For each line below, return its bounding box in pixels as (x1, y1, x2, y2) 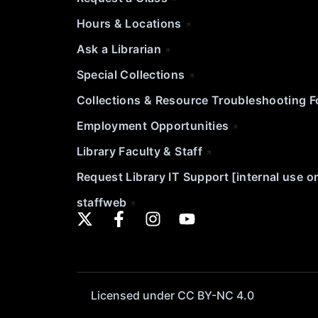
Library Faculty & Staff (76, 144, 202, 159)
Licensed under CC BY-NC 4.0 (90, 287, 254, 302)
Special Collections (76, 67, 185, 82)
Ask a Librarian (76, 42, 162, 57)
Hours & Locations (76, 16, 182, 31)
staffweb (76, 195, 127, 210)
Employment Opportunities (76, 119, 229, 133)
